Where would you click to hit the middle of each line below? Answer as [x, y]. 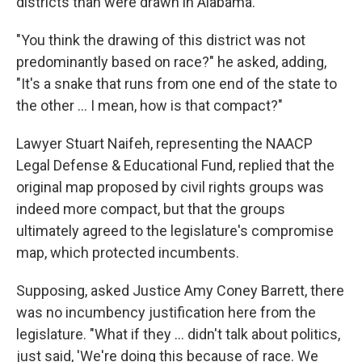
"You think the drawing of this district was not [161, 40]
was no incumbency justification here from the [166, 312]
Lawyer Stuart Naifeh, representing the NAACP [164, 143]
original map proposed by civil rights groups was [170, 187]
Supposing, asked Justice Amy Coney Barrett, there [180, 290]
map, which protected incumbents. [128, 253]
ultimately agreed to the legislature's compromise [175, 231]
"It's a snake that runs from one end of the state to [177, 84]
